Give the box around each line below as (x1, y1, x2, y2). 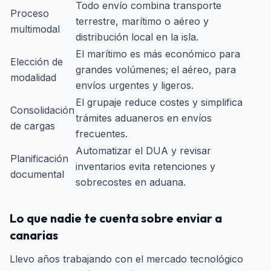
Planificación (10, 152, 68, 165)
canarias (10, 227, 58, 243)
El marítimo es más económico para (76, 48, 240, 60)
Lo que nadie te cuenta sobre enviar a (10, 211, 222, 226)
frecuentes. (76, 128, 128, 140)
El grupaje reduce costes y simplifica (76, 96, 243, 108)
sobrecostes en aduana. (76, 176, 186, 188)
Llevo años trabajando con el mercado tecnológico (10, 253, 243, 265)
